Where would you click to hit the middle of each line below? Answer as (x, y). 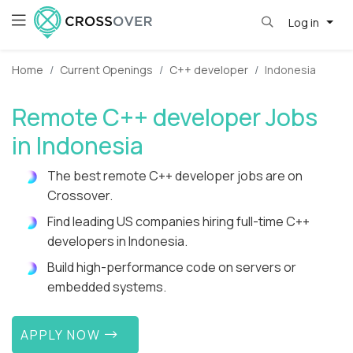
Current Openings (106, 70)
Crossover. (80, 196)
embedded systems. (107, 287)
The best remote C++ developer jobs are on (175, 176)
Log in (305, 22)
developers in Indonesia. (117, 242)
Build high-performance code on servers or (172, 268)
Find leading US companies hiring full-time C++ (178, 222)
